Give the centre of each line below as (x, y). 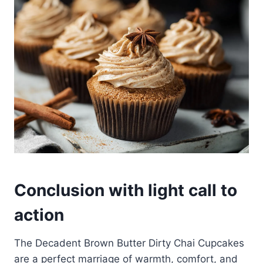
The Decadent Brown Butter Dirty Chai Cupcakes (129, 243)
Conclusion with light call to (126, 190)
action (39, 215)
